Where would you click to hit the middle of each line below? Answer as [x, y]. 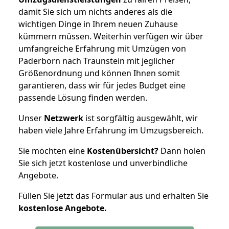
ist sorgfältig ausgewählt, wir [141, 118]
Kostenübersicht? [123, 151]
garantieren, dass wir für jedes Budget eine [102, 85]
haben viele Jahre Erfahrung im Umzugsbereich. [111, 130]
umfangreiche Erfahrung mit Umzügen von [102, 48]
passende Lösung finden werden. [83, 97]
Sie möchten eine [53, 151]
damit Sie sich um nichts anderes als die [95, 12]
